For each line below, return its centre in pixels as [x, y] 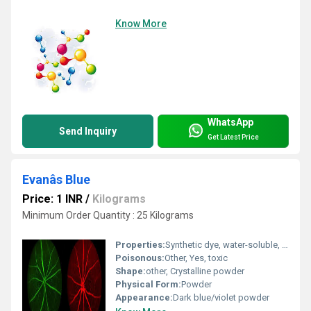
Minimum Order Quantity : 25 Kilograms [108, 216]
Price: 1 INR [52, 199]
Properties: [140, 245]
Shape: [131, 271]
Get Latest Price [233, 137]
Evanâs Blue [56, 180]
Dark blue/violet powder [221, 298]
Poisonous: [140, 258]
